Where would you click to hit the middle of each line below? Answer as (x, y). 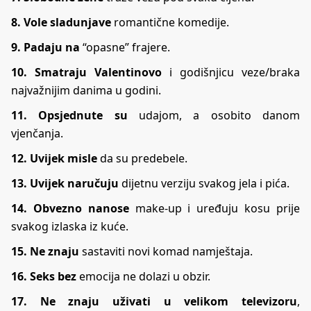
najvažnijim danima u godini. (86, 90)
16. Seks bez (44, 276)
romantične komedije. (170, 22)
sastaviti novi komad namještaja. (166, 251)
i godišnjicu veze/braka (231, 72)
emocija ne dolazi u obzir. (143, 276)
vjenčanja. (37, 133)
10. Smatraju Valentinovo (86, 72)
